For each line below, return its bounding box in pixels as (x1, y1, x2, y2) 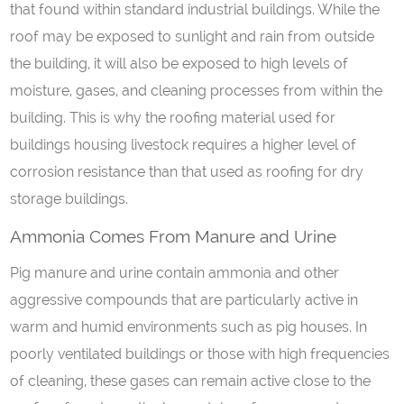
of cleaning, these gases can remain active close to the (10, 372, 372, 390)
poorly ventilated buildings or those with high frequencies (10, 345, 390, 363)
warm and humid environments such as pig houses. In (10, 318, 368, 335)
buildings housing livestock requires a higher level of (10, 136, 357, 153)
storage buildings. (10, 190, 129, 207)
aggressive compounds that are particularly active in (10, 291, 359, 308)
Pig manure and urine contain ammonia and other (10, 264, 340, 281)
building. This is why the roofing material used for (10, 109, 336, 126)
